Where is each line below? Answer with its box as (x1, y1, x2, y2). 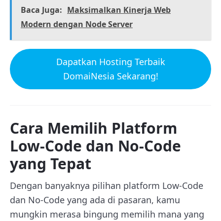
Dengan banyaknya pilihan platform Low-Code (10, 179, 203, 191)
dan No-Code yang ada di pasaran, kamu (10, 193, 180, 206)
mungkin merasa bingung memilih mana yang (10, 208, 204, 220)
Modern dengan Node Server (21, 18, 133, 30)
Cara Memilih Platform (10, 117, 177, 138)
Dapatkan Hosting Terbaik (56, 55, 165, 68)
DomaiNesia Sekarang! (63, 70, 158, 82)
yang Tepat (10, 153, 91, 174)
